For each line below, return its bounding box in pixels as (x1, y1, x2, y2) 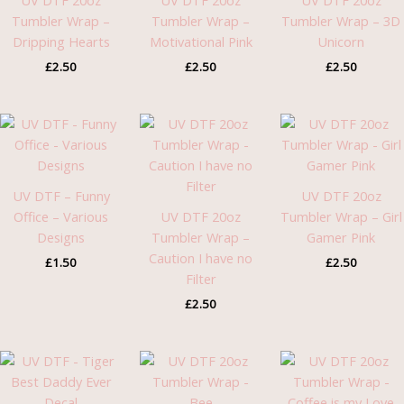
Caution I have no (149, 249, 253, 268)
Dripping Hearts (12, 32, 110, 51)
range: (101, 363, 137, 381)
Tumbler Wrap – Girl (280, 207, 402, 226)
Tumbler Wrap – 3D (281, 12, 401, 31)
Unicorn (317, 32, 365, 51)
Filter (185, 270, 216, 289)
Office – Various (14, 207, 109, 226)
